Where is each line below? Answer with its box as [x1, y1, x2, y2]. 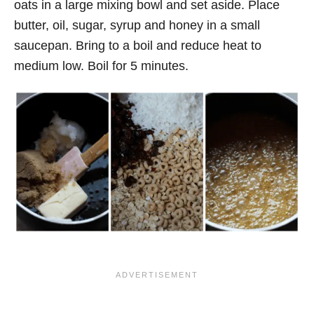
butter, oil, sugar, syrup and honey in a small [14, 18, 260, 32]
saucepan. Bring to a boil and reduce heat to [14, 38, 261, 53]
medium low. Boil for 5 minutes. [14, 58, 189, 73]
